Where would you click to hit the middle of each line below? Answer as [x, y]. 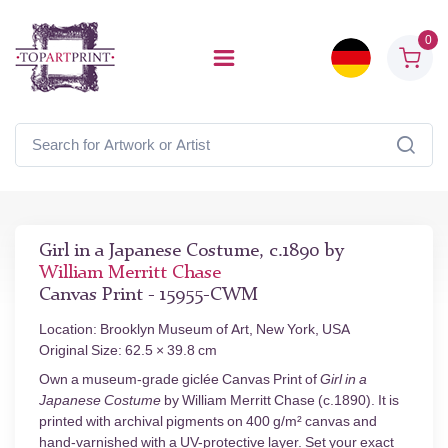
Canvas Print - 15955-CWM [148, 295]
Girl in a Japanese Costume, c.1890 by [191, 251]
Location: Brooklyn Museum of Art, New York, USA [194, 329]
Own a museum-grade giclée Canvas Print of [179, 379]
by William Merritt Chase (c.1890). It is [280, 400]
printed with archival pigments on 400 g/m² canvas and [208, 421]
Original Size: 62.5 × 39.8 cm [128, 350]
